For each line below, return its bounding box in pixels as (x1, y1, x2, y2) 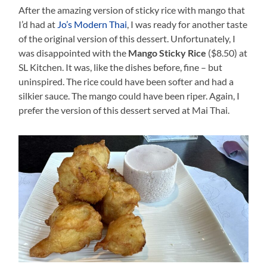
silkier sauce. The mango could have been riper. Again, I (18, 90, 240, 102)
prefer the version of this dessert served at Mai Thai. (18, 104, 230, 116)
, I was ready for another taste (127, 18, 248, 30)
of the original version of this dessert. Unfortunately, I (18, 33, 236, 45)
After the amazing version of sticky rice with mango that (18, 4, 246, 16)
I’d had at (18, 18, 56, 30)
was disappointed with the (18, 47, 129, 59)
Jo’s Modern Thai (55, 18, 128, 30)
